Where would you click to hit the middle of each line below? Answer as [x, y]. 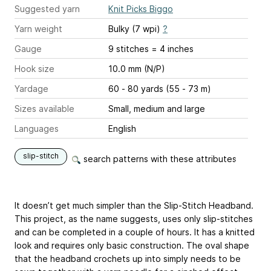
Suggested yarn [47, 9]
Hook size [34, 69]
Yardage [31, 89]
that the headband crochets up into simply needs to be [128, 259]
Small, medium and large [157, 109]
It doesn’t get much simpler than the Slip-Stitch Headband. [134, 205]
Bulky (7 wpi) [135, 29]
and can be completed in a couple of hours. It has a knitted [135, 232]
